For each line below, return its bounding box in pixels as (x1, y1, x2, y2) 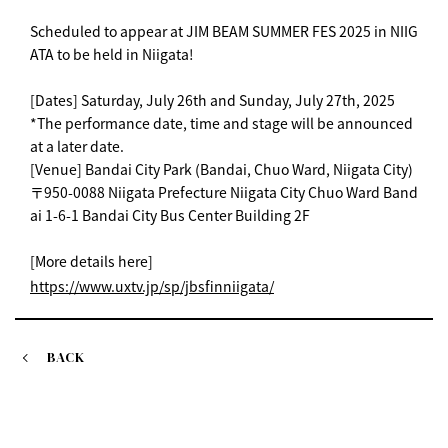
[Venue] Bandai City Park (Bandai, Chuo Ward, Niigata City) (30, 159, 413, 179)
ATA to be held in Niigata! (30, 44, 194, 64)
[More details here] (30, 251, 153, 271)
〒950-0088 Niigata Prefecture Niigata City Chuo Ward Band (30, 182, 418, 202)
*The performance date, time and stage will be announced (30, 113, 413, 133)
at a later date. (30, 136, 124, 156)
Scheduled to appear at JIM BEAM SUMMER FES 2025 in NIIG (30, 21, 418, 41)
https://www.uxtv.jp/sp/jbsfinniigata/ (30, 275, 274, 296)
